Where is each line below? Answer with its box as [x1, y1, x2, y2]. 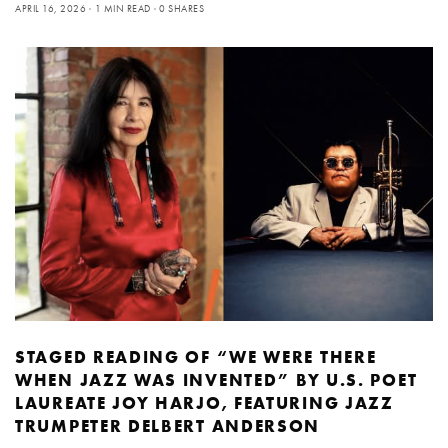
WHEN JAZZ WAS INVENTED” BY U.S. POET [15, 369, 418, 392]
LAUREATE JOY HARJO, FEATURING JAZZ [15, 392, 394, 415]
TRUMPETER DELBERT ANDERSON [15, 415, 321, 438]
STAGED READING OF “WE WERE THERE [15, 346, 377, 369]
